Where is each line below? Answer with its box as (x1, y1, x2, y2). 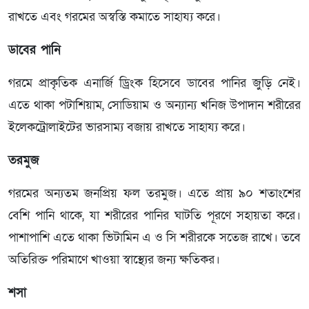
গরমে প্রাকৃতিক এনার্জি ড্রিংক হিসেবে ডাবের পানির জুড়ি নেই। (8, 74, 301, 91)
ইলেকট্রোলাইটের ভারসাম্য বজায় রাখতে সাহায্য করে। (8, 119, 246, 135)
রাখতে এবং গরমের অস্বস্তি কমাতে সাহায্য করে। (8, 8, 221, 25)
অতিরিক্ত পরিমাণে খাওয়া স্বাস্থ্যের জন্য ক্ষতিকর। (8, 251, 220, 268)
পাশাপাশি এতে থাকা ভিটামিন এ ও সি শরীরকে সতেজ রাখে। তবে (8, 229, 301, 246)
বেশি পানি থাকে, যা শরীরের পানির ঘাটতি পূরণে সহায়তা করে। (8, 207, 301, 223)
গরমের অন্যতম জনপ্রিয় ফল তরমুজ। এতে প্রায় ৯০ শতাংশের (8, 185, 301, 201)
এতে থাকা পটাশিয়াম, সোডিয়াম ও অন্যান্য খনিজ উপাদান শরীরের (8, 97, 301, 113)
